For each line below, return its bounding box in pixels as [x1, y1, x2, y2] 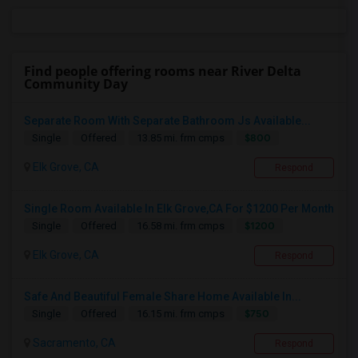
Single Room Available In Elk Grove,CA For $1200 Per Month [24, 202, 334, 216]
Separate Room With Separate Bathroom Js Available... [24, 114, 311, 128]
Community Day [24, 75, 128, 93]
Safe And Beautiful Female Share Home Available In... [24, 290, 301, 304]
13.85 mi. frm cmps [137, 132, 225, 145]
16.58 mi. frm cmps [137, 220, 225, 233]
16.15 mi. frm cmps [137, 308, 225, 320]
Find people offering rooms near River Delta [24, 62, 301, 81]
